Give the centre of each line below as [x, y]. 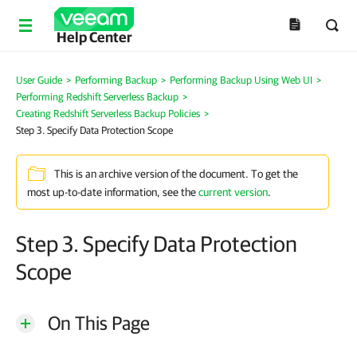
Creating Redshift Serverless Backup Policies [108, 114]
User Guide [39, 80]
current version [233, 192]
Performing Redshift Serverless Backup [97, 97]
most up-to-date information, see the [113, 192]
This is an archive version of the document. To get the [176, 174]
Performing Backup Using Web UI [241, 80]
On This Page [99, 323]
